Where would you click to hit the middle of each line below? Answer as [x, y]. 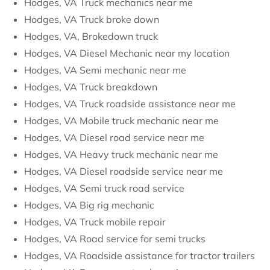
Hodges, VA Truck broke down [92, 19]
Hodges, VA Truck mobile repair [95, 222]
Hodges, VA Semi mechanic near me [105, 70]
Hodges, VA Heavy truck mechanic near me [121, 154]
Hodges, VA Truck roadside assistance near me [130, 104]
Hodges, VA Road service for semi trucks [115, 239]
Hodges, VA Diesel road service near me [114, 137]
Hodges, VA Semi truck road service [104, 188]
